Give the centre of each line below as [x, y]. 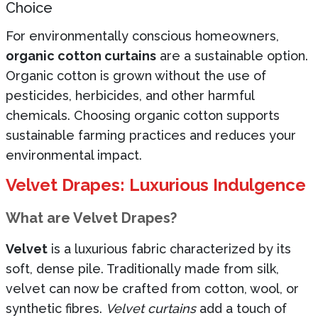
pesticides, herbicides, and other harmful [130, 95]
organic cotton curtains [81, 55]
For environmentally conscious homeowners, [142, 35]
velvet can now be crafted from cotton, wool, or [152, 288]
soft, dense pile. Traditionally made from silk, [142, 268]
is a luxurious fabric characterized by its [169, 248]
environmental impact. [74, 155]
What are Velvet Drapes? [91, 218]
